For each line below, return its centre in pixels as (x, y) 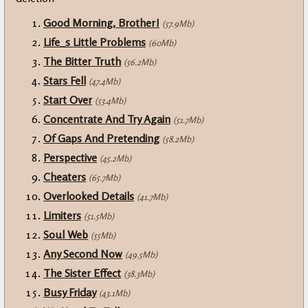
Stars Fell (65, 81)
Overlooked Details (89, 196)
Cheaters (65, 177)
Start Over (68, 100)
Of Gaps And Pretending (101, 139)
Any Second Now (83, 254)
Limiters (62, 216)
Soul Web (66, 235)
